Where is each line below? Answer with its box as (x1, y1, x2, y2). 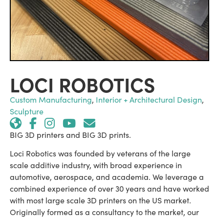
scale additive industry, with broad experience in (10, 160, 182, 171)
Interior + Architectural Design (96, 94, 202, 105)
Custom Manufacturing (10, 94, 92, 105)
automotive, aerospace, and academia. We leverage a (10, 172, 204, 182)
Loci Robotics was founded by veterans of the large (10, 148, 191, 159)
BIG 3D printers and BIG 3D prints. (10, 130, 131, 140)
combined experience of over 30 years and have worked (10, 183, 209, 194)
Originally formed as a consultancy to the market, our (10, 207, 199, 218)
